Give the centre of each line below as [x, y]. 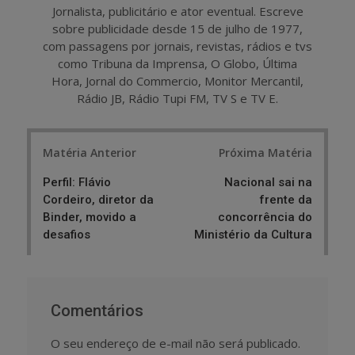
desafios [67, 235]
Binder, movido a [90, 218]
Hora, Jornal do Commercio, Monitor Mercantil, [177, 80]
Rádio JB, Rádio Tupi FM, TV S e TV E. [177, 98]
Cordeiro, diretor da [98, 200]
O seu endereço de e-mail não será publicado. [176, 344]
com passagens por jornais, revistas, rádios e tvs [177, 46]
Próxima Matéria [265, 153]
